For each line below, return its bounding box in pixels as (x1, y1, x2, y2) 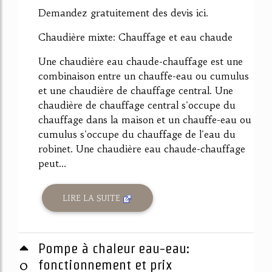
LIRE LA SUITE (63, 192, 123, 203)
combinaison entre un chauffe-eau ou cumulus (38, 70, 249, 83)
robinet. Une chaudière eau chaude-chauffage (38, 143, 245, 155)
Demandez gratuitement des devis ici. (38, 7, 208, 19)
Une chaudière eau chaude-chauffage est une (38, 55, 243, 68)
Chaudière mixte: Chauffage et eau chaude (38, 31, 233, 44)
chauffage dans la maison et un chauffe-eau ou (38, 114, 251, 126)
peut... (38, 157, 66, 170)
